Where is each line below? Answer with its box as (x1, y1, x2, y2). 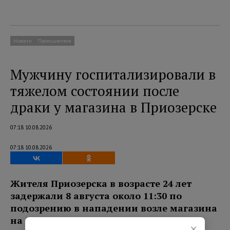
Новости (13, 37, 32, 45)
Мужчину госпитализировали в (10, 65, 216, 84)
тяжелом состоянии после (10, 82, 179, 101)
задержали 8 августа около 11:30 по (10, 189, 182, 202)
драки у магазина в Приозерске (10, 98, 217, 117)
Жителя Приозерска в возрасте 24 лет (10, 177, 191, 190)
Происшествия (38, 37, 71, 45)
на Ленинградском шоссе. (10, 214, 137, 227)
